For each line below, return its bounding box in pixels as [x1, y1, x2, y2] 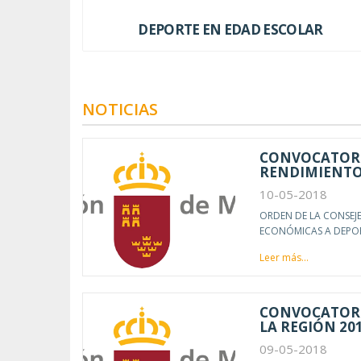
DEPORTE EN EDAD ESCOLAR [138, 19, 323, 39]
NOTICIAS [82, 98, 158, 120]
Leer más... [259, 250, 309, 264]
